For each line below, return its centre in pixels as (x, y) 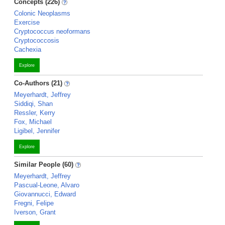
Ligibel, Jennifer (37, 131)
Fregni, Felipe (34, 203)
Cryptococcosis (37, 40)
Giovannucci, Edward (45, 194)
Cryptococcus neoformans (52, 31)
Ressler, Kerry (35, 113)
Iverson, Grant (35, 212)
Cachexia (28, 49)
